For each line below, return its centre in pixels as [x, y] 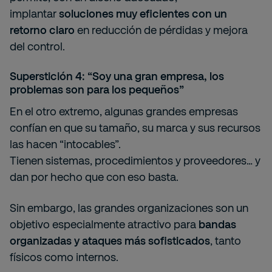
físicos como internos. [64, 257]
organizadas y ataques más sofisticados [110, 240]
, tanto [226, 240]
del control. [37, 46]
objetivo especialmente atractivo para [104, 224]
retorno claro [42, 30]
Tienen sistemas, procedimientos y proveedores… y [135, 160]
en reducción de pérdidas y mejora [161, 30]
